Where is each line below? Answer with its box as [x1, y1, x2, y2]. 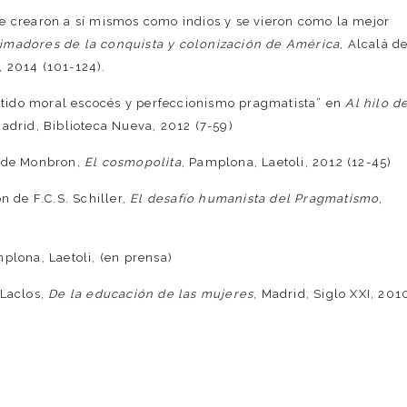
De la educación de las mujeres [48, 287, 254, 302]
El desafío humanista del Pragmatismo [130, 192, 380, 206]
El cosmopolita [84, 155, 182, 170]
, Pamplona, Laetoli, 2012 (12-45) [181, 155, 392, 170]
